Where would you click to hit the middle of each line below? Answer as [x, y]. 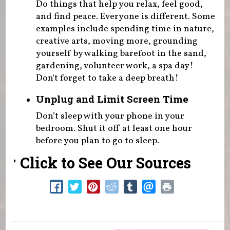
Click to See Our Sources [105, 162]
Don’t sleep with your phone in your [110, 116]
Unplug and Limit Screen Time [112, 99]
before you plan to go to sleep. [97, 141]
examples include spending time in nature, [125, 29]
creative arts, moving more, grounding [117, 42]
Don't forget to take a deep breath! [107, 79]
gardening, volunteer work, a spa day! [114, 66]
